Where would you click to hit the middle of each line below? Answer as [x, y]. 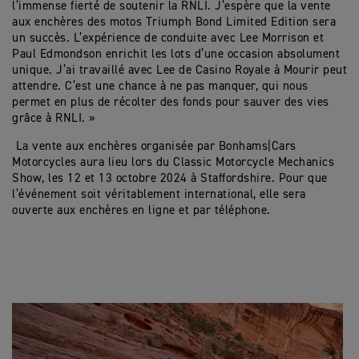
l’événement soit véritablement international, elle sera [159, 194]
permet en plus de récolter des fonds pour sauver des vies [171, 102]
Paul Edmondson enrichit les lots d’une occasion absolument [176, 54]
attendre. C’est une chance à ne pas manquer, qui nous [160, 86]
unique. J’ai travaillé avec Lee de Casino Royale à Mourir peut [179, 70]
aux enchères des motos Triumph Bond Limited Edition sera [174, 22]
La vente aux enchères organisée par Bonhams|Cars [154, 146]
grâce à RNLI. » [54, 118]
